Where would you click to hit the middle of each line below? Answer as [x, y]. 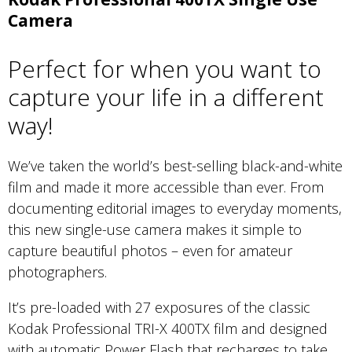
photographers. [57, 272]
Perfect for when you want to [165, 69]
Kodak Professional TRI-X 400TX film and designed [168, 329]
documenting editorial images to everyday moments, [175, 209]
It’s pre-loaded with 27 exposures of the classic [159, 308]
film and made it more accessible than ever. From [166, 187]
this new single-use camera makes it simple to [155, 230]
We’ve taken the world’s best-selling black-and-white [175, 166]
